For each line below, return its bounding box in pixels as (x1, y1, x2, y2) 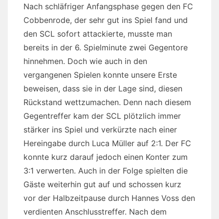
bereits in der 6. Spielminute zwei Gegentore (23, 43, 188, 53)
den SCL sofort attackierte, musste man (23, 29, 172, 39)
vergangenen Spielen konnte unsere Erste (23, 70, 177, 80)
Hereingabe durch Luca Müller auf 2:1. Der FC (23, 138, 191, 149)
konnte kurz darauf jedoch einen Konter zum (23, 152, 188, 162)
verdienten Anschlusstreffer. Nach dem (23, 207, 167, 217)
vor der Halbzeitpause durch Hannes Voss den (23, 193, 195, 203)
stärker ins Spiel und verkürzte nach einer (23, 125, 177, 135)
